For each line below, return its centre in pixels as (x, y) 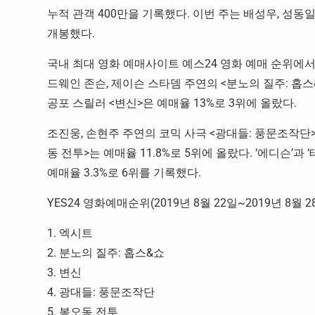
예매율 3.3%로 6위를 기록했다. (124, 173)
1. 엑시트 (70, 233)
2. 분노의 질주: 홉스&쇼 (106, 253)
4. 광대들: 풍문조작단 (101, 292)
